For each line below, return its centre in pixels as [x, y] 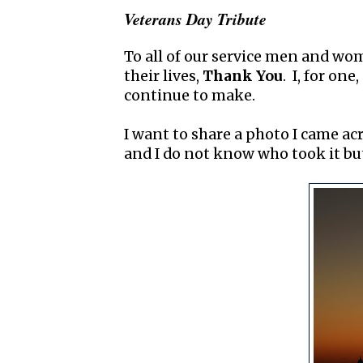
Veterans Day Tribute [195, 18]
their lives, [163, 77]
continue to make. [190, 96]
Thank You [243, 77]
